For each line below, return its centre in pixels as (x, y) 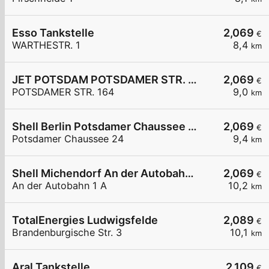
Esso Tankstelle (53, 33)
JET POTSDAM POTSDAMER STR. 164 (192, 80)
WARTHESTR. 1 (46, 45)
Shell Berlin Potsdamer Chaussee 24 (192, 127)
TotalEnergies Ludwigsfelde (85, 220)
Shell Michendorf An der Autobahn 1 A (189, 174)
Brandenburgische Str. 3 (67, 233)
